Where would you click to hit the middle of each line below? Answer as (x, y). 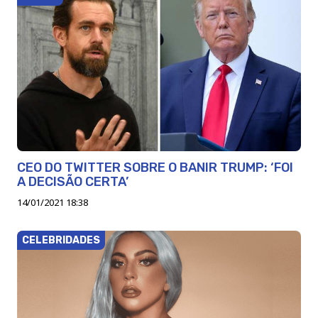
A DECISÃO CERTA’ (73, 181)
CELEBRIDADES (61, 240)
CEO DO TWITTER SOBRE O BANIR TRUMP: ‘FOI (155, 167)
